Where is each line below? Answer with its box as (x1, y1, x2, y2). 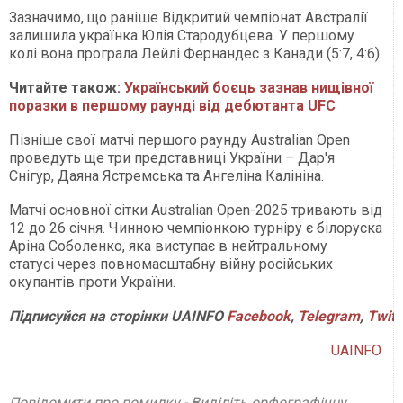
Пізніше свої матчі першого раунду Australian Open (9, 131, 350, 149)
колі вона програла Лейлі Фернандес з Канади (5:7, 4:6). (9, 45, 382, 63)
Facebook (227, 308, 291, 326)
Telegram (298, 308, 360, 326)
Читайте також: (9, 79, 124, 97)
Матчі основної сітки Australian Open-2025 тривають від (9, 201, 382, 219)
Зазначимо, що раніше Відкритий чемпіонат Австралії (9, 9, 368, 27)
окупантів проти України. (9, 273, 175, 291)
